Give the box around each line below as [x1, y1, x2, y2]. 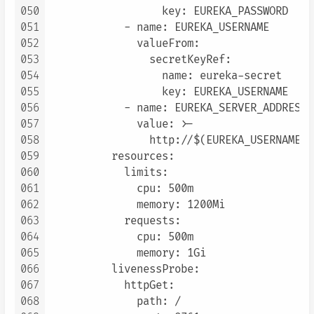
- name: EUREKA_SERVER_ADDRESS [48, 102, 307, 116]
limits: [48, 166, 168, 180]
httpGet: [48, 279, 175, 293]
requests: [48, 214, 181, 228]
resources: [48, 150, 175, 164]
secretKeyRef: [48, 53, 231, 67]
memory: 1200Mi [48, 198, 225, 212]
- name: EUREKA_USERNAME [48, 21, 269, 35]
